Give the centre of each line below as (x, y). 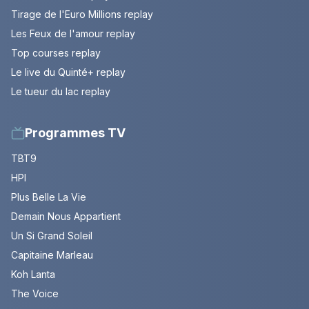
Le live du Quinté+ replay (68, 72)
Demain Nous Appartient (66, 217)
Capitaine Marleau (52, 255)
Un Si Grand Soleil (52, 236)
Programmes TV (75, 133)
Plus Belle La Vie (49, 197)
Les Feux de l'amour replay (73, 34)
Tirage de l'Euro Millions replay (82, 14)
